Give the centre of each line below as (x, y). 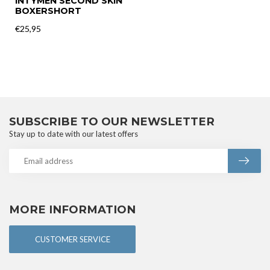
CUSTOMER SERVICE (72, 239)
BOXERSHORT (48, 11)
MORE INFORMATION (72, 209)
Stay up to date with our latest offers (74, 134)
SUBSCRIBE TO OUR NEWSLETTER (112, 121)
